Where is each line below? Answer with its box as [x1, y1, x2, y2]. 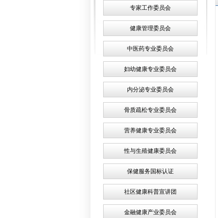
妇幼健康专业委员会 [124, 66, 177, 73]
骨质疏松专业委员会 [124, 107, 177, 113]
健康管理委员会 [130, 25, 171, 32]
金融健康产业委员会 [124, 209, 177, 216]
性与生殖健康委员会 [124, 147, 177, 154]
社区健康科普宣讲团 [124, 188, 177, 195]
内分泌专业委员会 [127, 86, 174, 93]
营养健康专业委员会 [124, 127, 177, 134]
